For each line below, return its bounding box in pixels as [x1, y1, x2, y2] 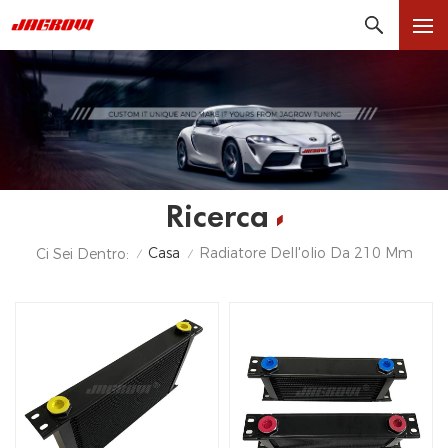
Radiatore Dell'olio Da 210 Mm [198, 244, 413, 262]
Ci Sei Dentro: [35, 244, 129, 263]
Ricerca [165, 194, 270, 237]
